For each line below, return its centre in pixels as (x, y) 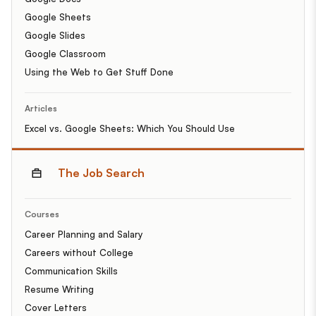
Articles (41, 108)
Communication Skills (71, 271)
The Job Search (101, 172)
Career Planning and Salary (84, 234)
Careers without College (79, 252)
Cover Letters (56, 307)
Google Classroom (65, 53)
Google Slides (55, 35)
